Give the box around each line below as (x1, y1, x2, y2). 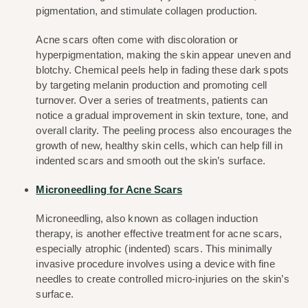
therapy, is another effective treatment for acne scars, (36, 228, 283, 240)
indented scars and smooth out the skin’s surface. (36, 155, 266, 167)
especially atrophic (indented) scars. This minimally (36, 243, 272, 255)
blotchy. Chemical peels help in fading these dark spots (36, 64, 289, 76)
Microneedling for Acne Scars (36, 184, 183, 196)
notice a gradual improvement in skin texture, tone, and (36, 109, 289, 122)
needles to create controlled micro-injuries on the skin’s (36, 273, 289, 285)
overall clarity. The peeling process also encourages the (36, 124, 292, 137)
